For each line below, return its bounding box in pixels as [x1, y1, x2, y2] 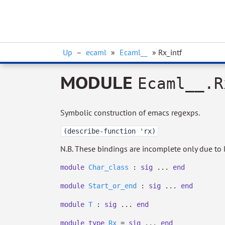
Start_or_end [88, 182, 137, 190]
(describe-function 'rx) [63, 127, 156, 135]
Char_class [88, 163, 129, 171]
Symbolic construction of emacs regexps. [60, 107, 200, 118]
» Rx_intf [150, 47, 182, 57]
